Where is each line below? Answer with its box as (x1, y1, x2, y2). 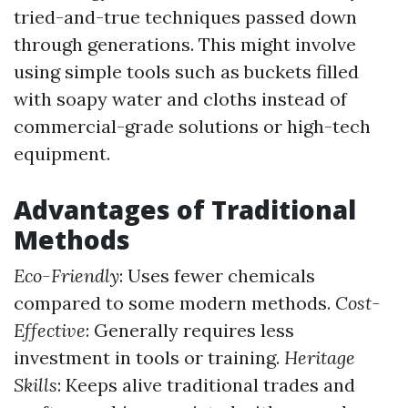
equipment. (14, 142, 110, 165)
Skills (14, 373, 57, 396)
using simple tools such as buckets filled (14, 60, 359, 83)
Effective (14, 319, 86, 342)
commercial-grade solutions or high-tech (14, 115, 371, 138)
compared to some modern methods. (14, 291, 335, 314)
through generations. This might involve (14, 33, 356, 56)
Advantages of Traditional (14, 192, 356, 227)
